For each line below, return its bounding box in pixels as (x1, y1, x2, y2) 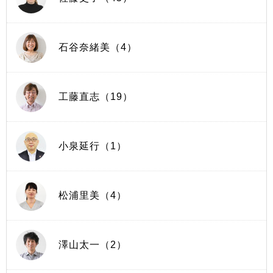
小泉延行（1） (58, 141, 127, 151)
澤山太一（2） (58, 239, 127, 250)
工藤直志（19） (58, 91, 133, 102)
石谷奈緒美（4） (58, 42, 137, 52)
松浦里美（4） (58, 190, 127, 200)
